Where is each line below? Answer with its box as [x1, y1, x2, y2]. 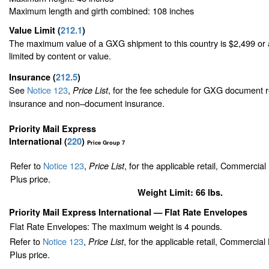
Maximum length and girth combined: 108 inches [9, 4, 194, 17]
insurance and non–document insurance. [9, 96, 165, 109]
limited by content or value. [9, 49, 111, 62]
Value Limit [9, 23, 58, 36]
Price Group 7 [87, 138, 125, 147]
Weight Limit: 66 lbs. [138, 186, 223, 199]
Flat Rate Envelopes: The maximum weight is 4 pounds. [9, 220, 222, 233]
